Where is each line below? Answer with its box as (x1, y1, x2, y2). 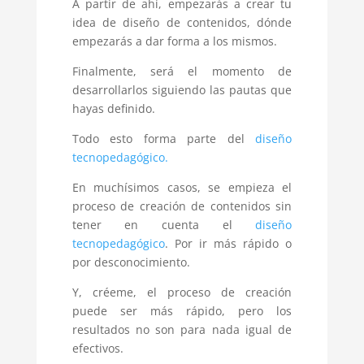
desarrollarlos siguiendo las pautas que (71, 82, 292, 98)
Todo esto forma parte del (71, 131, 256, 147)
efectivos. (71, 340, 123, 357)
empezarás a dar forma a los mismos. (71, 33, 277, 50)
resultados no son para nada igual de (71, 322, 292, 338)
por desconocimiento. (71, 254, 190, 271)
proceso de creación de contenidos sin (71, 198, 292, 214)
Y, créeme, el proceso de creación (71, 284, 292, 301)
